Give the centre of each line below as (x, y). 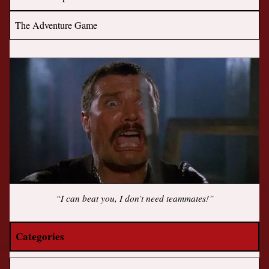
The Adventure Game (56, 25)
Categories (40, 237)
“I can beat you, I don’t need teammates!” (134, 198)
